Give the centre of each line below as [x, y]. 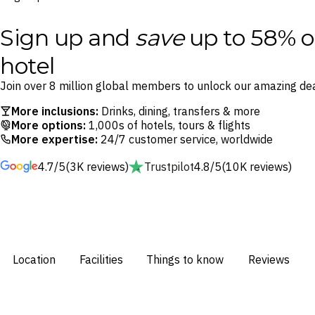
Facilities [101, 259]
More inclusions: [55, 111]
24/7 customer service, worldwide [185, 139]
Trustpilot [169, 167]
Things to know [185, 259]
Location [34, 259]
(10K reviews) [257, 167]
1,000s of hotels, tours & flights [168, 125]
